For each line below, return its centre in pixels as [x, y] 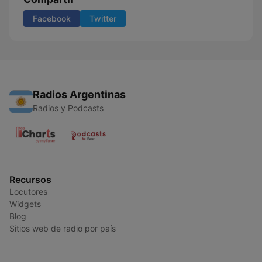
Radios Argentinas [79, 94]
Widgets [25, 204]
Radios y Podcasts [68, 108]
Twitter [103, 18]
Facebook [52, 18]
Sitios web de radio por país [63, 228]
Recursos [30, 180]
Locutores [28, 192]
